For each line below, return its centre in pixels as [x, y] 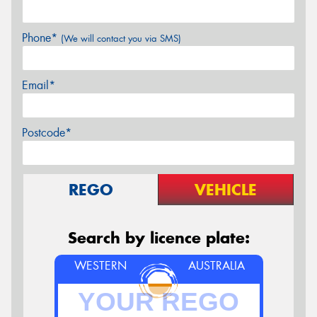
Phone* [41, 38]
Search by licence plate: [158, 238]
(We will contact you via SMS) [121, 39]
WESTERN [100, 266]
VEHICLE [226, 190]
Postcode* [47, 133]
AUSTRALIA [217, 266]
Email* [39, 85]
